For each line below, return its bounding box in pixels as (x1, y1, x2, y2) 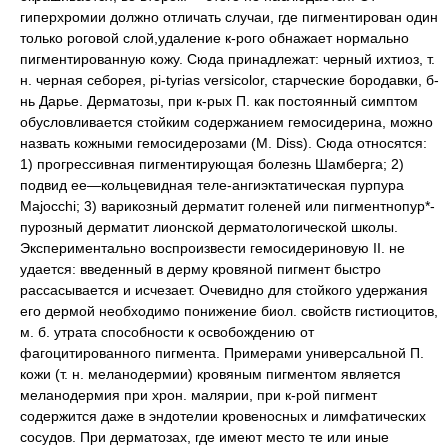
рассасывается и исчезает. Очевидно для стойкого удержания (20, 282, 428, 298)
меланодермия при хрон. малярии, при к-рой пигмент (20, 387, 377, 403)
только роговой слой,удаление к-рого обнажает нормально (20, 30, 409, 46)
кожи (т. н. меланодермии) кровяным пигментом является (20, 366, 401, 382)
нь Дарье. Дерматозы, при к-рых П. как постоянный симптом (20, 93, 418, 109)
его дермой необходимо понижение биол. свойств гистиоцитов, (20, 303, 438, 319)
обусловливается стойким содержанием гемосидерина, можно (20, 114, 433, 130)
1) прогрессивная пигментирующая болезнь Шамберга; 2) (20, 156, 404, 172)
